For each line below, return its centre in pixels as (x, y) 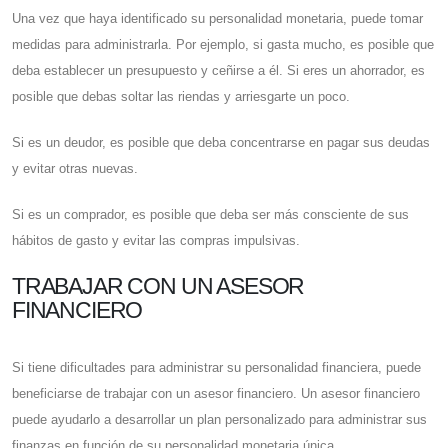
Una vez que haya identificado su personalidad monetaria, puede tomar (217, 19)
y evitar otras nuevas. (75, 169)
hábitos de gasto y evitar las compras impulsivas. (156, 241)
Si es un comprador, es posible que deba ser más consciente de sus (210, 215)
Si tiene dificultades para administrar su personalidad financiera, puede (216, 368)
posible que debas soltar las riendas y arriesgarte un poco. (181, 97)
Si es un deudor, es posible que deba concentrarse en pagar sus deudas (221, 143)
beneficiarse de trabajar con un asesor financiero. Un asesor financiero (216, 394)
